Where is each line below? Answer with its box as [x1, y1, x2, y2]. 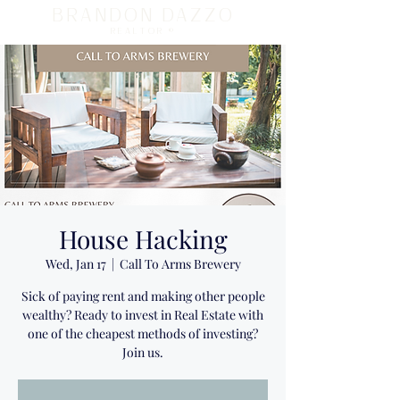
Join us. [122, 344, 163, 361]
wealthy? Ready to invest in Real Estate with [22, 306, 263, 323]
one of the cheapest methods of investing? [28, 325, 258, 342]
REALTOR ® [110, 26, 176, 37]
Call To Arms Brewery [119, 255, 241, 272]
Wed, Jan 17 [45, 255, 106, 272]
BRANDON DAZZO [51, 4, 235, 27]
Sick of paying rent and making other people [21, 287, 265, 304]
